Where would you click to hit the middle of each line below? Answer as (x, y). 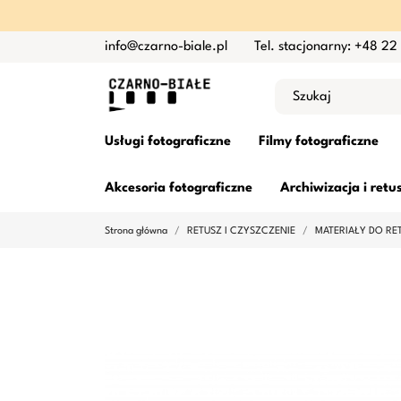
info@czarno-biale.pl (166, 47)
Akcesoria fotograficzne (179, 188)
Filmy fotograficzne (319, 142)
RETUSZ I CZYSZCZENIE (241, 231)
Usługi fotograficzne (168, 142)
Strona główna (136, 231)
